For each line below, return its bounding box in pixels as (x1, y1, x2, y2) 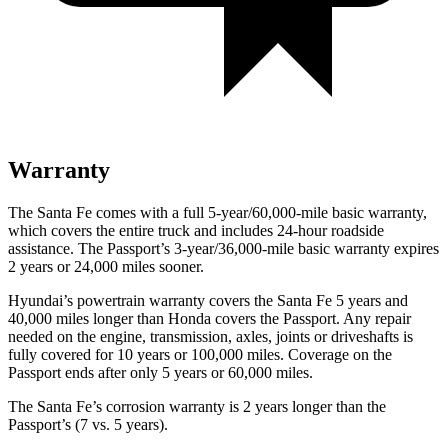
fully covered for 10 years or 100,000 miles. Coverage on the (8, 345, 392, 363)
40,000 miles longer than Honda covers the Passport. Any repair (8, 309, 411, 327)
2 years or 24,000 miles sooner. (8, 257, 204, 275)
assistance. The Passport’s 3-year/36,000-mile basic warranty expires (8, 239, 439, 257)
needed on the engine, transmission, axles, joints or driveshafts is (8, 327, 413, 345)
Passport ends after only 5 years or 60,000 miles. (8, 363, 313, 381)
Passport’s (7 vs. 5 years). (8, 415, 168, 433)
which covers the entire (8, 221, 158, 239)
